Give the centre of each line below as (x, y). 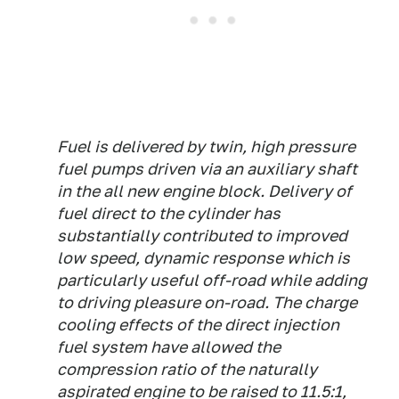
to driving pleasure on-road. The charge (207, 302)
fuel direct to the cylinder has (169, 213)
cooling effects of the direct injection (198, 325)
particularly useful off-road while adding (212, 280)
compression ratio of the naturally (187, 369)
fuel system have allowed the (169, 347)
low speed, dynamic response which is (204, 258)
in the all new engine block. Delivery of (204, 191)
